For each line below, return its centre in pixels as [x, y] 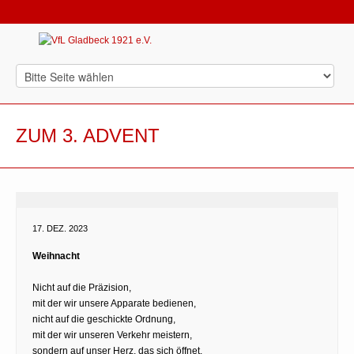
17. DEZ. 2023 [60, 228]
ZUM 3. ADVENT [88, 135]
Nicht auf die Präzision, [82, 287]
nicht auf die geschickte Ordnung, [104, 319]
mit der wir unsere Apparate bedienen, [114, 303]
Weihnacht [56, 256]
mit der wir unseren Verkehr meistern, [112, 335]
